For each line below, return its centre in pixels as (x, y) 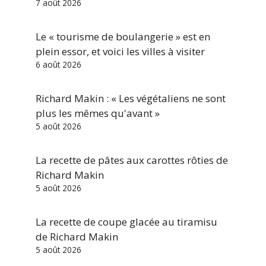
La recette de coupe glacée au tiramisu (126, 222)
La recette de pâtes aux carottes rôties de (132, 160)
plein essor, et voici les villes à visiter (120, 52)
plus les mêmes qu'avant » (98, 113)
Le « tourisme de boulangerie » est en (123, 37)
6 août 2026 (58, 65)
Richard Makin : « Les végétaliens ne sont (131, 99)
